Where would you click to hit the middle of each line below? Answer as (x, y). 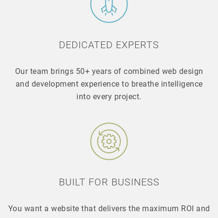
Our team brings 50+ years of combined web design (109, 71)
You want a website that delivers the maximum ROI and (109, 208)
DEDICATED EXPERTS (109, 44)
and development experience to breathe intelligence (109, 83)
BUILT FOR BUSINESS (109, 181)
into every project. (109, 96)
